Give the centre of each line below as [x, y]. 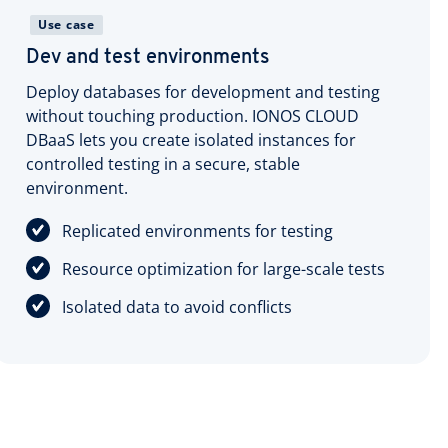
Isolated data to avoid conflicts [177, 306]
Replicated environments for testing [197, 230]
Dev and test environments [148, 57]
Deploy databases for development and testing [203, 91]
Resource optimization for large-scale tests [223, 268]
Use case [66, 24]
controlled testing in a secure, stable [163, 163]
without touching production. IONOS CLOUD [192, 115]
